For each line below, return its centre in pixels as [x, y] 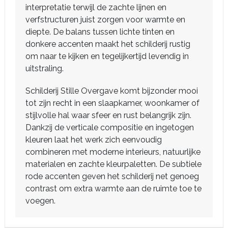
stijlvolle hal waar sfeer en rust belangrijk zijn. [108, 116]
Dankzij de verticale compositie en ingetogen [110, 128]
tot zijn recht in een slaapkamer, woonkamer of [112, 103]
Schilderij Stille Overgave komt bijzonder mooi [112, 91]
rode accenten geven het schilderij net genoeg [112, 177]
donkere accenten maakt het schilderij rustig [108, 44]
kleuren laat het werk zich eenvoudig [94, 140]
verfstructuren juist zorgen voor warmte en [105, 20]
